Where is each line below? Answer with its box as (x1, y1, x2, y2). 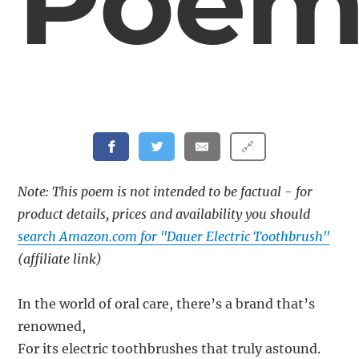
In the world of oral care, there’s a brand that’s (18, 296, 316, 313)
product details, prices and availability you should (18, 206, 311, 223)
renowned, (18, 318, 87, 335)
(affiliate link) (18, 251, 103, 268)
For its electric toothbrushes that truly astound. (18, 341, 321, 357)
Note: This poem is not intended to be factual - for (18, 184, 313, 200)
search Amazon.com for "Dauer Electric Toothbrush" (18, 228, 330, 245)
